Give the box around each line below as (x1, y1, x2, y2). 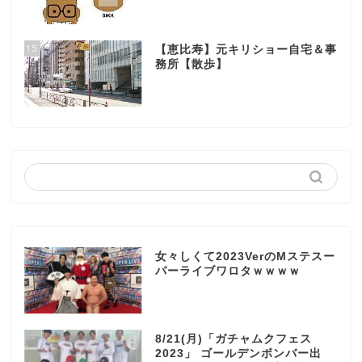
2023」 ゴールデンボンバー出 (154, 347, 322, 360)
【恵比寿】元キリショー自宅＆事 (154, 44, 337, 57)
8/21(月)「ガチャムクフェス (154, 332, 312, 345)
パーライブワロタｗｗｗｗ (154, 264, 301, 277)
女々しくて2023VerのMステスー (154, 250, 335, 263)
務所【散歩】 (154, 58, 228, 71)
